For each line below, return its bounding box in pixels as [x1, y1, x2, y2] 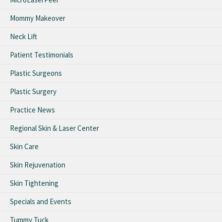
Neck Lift [10, 31, 37, 41]
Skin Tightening [10, 178, 58, 188]
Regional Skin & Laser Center [10, 123, 99, 133]
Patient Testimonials [10, 50, 73, 59]
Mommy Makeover [10, 13, 65, 23]
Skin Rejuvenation [10, 160, 65, 169]
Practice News [10, 105, 55, 114]
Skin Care [10, 141, 39, 151]
